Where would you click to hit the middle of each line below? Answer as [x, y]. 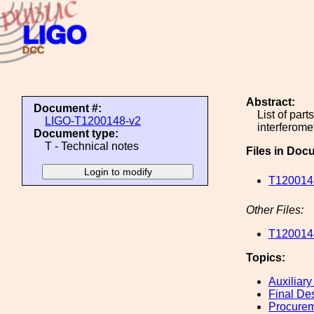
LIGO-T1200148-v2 [93, 121]
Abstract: [271, 102]
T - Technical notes [92, 146]
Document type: [76, 134]
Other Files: [275, 210]
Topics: [266, 258]
